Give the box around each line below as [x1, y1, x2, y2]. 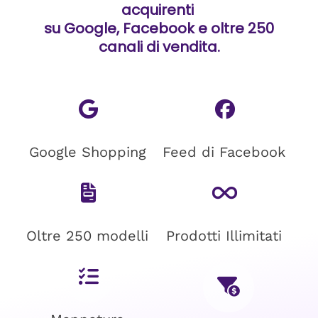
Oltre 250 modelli [26, 227, 148, 244]
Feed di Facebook [162, 143, 285, 160]
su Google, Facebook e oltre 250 [44, 18, 274, 38]
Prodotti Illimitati [165, 227, 282, 244]
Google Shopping [28, 143, 146, 160]
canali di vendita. [98, 37, 220, 57]
